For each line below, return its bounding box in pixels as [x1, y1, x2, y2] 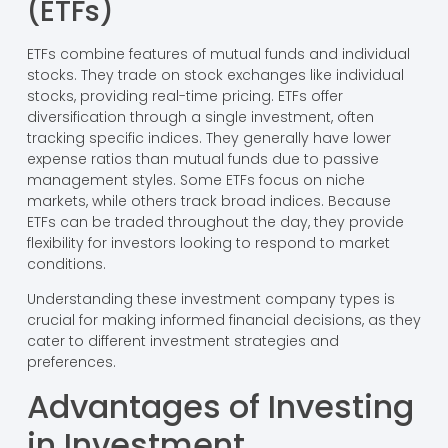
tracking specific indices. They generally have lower [26, 127, 391, 148]
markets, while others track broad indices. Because [26, 190, 391, 211]
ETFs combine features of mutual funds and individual [26, 43, 410, 64]
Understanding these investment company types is [26, 289, 395, 310]
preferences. [26, 352, 116, 373]
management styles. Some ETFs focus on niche [26, 169, 365, 190]
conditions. [26, 253, 106, 274]
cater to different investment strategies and [26, 331, 339, 352]
